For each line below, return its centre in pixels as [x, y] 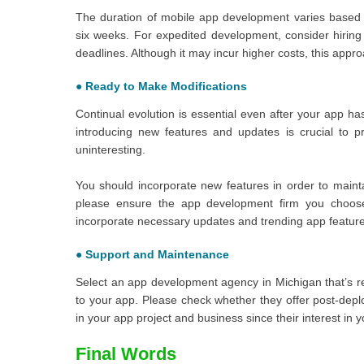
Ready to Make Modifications [166, 86]
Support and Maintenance [157, 254]
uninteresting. [110, 149]
